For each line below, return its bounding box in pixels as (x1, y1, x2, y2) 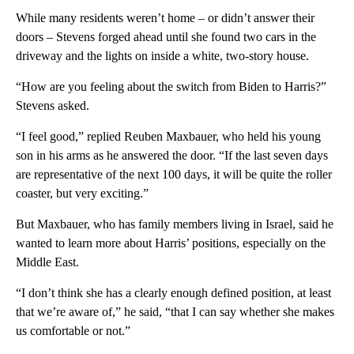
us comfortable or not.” (16, 324, 130, 338)
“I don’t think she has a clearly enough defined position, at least (16, 286, 331, 300)
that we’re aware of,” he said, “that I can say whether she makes (16, 305, 334, 319)
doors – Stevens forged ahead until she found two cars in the (16, 30, 316, 44)
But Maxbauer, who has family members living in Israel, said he (16, 217, 333, 232)
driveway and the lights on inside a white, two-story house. (16, 49, 309, 63)
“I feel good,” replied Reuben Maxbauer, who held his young (16, 130, 321, 144)
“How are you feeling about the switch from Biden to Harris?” (16, 80, 326, 94)
